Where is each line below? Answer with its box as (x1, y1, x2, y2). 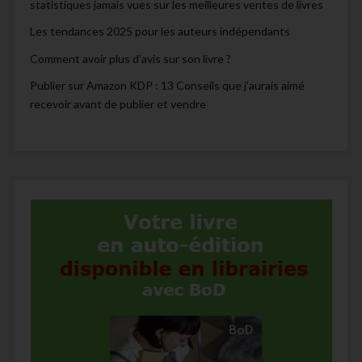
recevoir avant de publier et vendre (30, 97, 207, 112)
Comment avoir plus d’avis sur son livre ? (30, 51, 232, 65)
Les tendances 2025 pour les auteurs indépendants (30, 24, 291, 39)
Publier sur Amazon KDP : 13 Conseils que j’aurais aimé (30, 78, 305, 93)
